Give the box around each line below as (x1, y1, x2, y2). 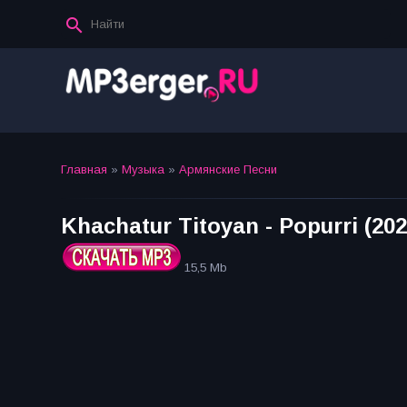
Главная (61, 163, 107, 176)
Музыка (122, 163, 164, 176)
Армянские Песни (179, 163, 277, 176)
